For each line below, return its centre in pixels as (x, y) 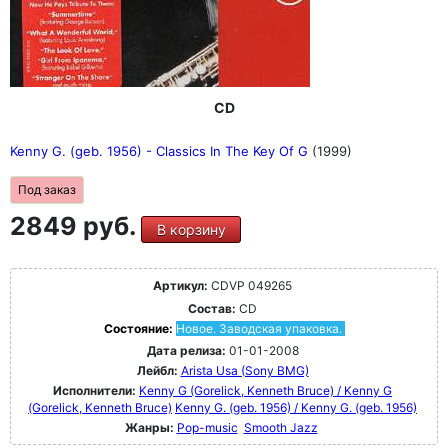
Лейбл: (157, 370)
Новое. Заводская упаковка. (258, 328)
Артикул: (180, 285)
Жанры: (149, 427)
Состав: (212, 308)
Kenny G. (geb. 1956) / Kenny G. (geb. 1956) (296, 407)
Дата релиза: (186, 350)
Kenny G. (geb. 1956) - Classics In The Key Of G (161, 150)
